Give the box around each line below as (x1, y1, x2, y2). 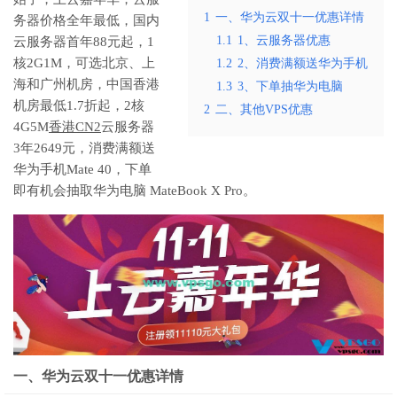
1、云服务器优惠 (237, 34, 331, 48)
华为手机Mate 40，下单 (13, 162, 152, 177)
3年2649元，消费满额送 (13, 141, 155, 156)
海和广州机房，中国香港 (13, 77, 160, 92)
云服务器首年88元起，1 (13, 35, 154, 50)
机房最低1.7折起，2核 (13, 98, 144, 113)
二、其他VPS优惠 (215, 103, 313, 117)
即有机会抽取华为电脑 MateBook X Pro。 (13, 183, 256, 198)
